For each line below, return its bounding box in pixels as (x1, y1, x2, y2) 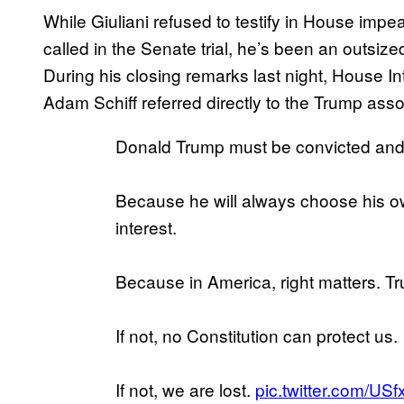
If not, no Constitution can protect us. (115, 322, 398, 347)
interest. (115, 214, 177, 239)
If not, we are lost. (115, 376, 255, 401)
